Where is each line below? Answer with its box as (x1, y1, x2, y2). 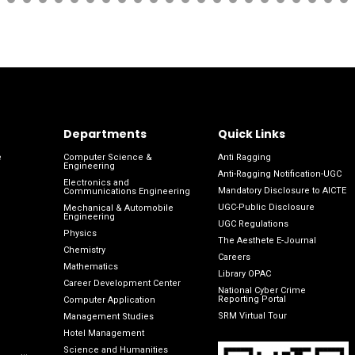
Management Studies (63, 311, 154, 322)
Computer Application (63, 294, 155, 305)
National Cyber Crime (217, 284, 306, 296)
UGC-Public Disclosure (217, 201, 315, 212)
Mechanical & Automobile (63, 202, 174, 213)
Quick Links (217, 125, 285, 142)
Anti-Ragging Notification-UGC (217, 168, 342, 179)
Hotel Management (63, 327, 144, 338)
